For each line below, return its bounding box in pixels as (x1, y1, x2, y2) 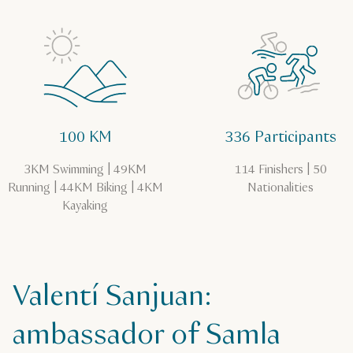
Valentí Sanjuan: (13, 277, 212, 317)
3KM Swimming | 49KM (24, 162, 147, 178)
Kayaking (62, 198, 108, 214)
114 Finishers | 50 (234, 162, 327, 178)
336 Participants (225, 127, 336, 148)
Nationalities (247, 180, 314, 196)
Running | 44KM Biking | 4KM (7, 180, 163, 196)
